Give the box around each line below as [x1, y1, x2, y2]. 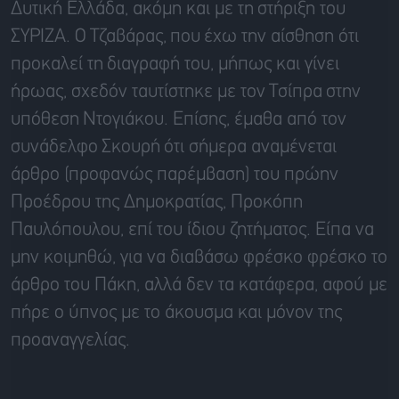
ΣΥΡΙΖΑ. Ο [11, 28, 90, 45]
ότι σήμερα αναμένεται [164, 138, 337, 156]
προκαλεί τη [11, 55, 103, 73]
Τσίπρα [269, 83, 322, 101]
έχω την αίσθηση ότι [204, 28, 359, 45]
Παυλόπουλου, [11, 221, 128, 239]
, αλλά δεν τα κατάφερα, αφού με [136, 276, 387, 294]
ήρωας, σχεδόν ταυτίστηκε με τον [11, 83, 269, 101]
